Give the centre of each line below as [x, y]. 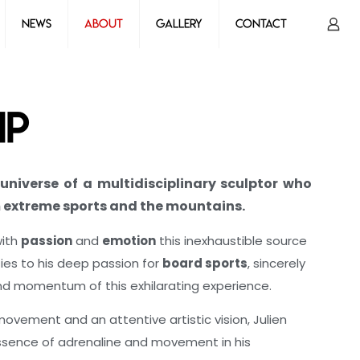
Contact [261, 24]
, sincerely [276, 263]
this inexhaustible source [231, 241]
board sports [205, 263]
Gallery [179, 24]
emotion [129, 241]
